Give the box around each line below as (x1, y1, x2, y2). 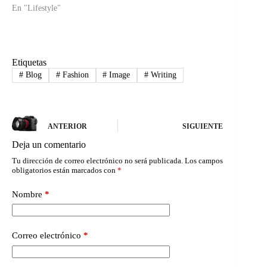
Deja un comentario (12, 139, 86, 150)
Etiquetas (12, 57, 46, 68)
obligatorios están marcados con (12, 165, 117, 175)
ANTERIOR (48, 122, 87, 131)
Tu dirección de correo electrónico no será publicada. (12, 156, 183, 165)
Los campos (185, 156, 223, 165)
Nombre (12, 189, 42, 199)
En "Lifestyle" (12, 4, 61, 13)
